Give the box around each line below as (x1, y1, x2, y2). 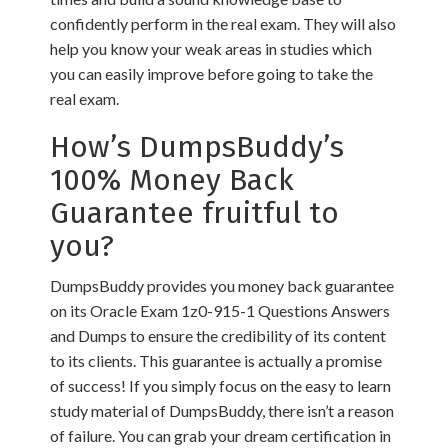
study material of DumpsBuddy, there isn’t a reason (50, 401, 394, 421)
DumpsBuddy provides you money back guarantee (50, 276, 394, 296)
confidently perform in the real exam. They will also (50, 14, 396, 34)
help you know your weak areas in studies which (50, 39, 372, 59)
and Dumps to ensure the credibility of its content (50, 326, 386, 346)
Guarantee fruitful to (50, 195, 339, 232)
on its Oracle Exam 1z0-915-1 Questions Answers (50, 301, 390, 321)
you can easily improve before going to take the (50, 64, 373, 84)
